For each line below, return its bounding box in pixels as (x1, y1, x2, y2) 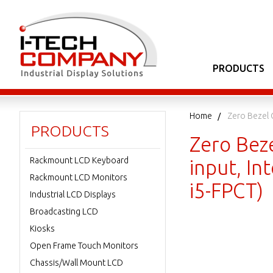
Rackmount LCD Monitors (30, 172, 127, 182)
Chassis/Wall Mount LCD (30, 258, 123, 268)
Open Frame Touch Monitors (30, 241, 138, 250)
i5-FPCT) (190, 179, 263, 202)
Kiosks (30, 224, 55, 233)
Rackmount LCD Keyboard (30, 155, 129, 165)
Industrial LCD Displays (30, 190, 116, 199)
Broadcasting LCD (30, 207, 98, 216)
